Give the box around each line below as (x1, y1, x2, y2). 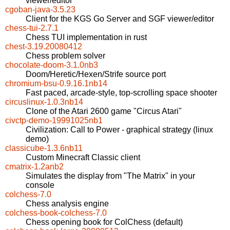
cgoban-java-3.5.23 (5, 5, 75, 14)
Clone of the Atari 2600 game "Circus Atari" (26, 107, 182, 116)
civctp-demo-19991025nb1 (5, 116, 103, 125)
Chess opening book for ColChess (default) (26, 218, 183, 227)
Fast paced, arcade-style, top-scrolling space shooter (26, 88, 217, 98)
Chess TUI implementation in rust (26, 33, 147, 42)
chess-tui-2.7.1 (5, 24, 59, 33)
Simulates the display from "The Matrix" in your (26, 171, 195, 181)
